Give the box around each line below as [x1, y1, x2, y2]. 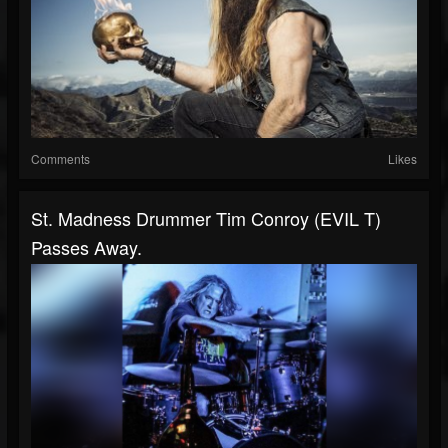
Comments [31, 150, 90, 167]
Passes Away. [31, 234, 142, 260]
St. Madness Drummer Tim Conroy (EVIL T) [31, 205, 381, 231]
